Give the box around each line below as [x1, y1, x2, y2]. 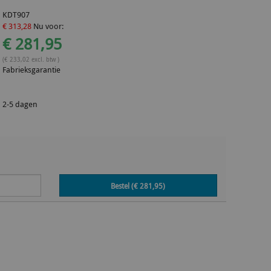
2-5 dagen [2, 99, 38, 109]
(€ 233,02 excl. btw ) [2, 54, 60, 64]
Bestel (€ [111, 180, 140, 191]
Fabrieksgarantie [2, 64, 61, 75]
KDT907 [2, 9, 30, 20]
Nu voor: [31, 21, 64, 31]
